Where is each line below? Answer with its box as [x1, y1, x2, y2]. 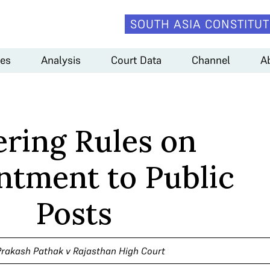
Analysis [41, 52, 81, 67]
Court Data [111, 52, 162, 67]
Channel [192, 52, 230, 67]
